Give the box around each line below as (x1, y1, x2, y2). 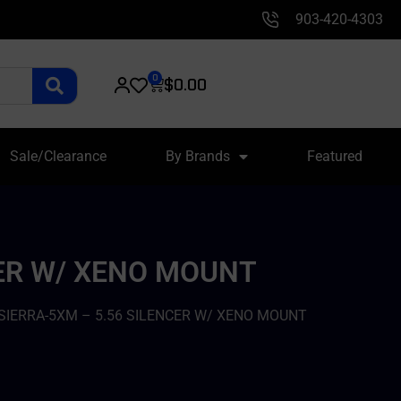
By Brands (165, 148, 230, 165)
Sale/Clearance (9, 148, 107, 165)
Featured (306, 148, 363, 165)
